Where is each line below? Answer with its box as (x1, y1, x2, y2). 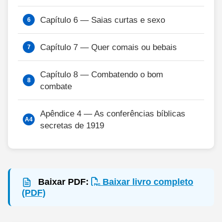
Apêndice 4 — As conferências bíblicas (40, 109, 185, 118)
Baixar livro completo (100, 177, 193, 187)
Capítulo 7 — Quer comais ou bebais (40, 43, 177, 52)
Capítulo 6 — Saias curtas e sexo (40, 15, 165, 25)
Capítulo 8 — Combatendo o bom (40, 70, 163, 79)
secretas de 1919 (40, 121, 104, 130)
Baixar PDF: (38, 177, 89, 187)
